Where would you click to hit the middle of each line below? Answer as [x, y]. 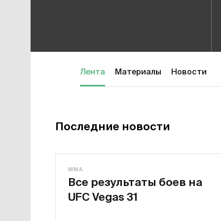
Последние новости [113, 126]
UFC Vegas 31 [103, 197]
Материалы [138, 73]
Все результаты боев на [135, 182]
